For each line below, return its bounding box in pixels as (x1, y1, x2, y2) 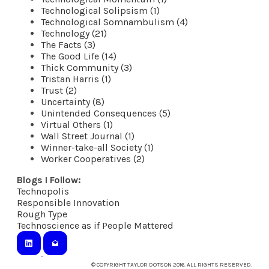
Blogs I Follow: (17, 174, 81, 186)
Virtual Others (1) (41, 118, 113, 130)
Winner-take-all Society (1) (41, 141, 154, 153)
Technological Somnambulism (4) (41, 16, 188, 28)
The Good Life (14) (41, 50, 116, 62)
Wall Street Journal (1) (41, 130, 134, 142)
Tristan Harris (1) (41, 73, 111, 85)
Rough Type (17, 208, 67, 220)
